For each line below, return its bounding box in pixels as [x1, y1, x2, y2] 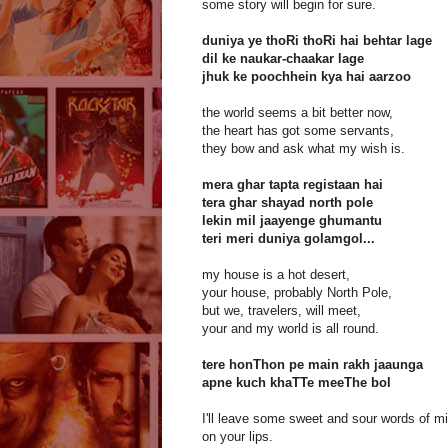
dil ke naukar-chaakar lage [202, 51, 364, 67]
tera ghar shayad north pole [202, 195, 373, 211]
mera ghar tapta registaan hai [202, 177, 383, 193]
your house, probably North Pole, [202, 285, 392, 301]
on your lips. [202, 429, 273, 445]
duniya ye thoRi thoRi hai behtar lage [202, 33, 432, 49]
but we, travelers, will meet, [202, 303, 361, 319]
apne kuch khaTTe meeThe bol [202, 375, 391, 391]
